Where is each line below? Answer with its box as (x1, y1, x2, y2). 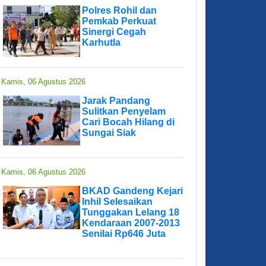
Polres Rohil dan (82, 5, 157, 16)
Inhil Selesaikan (82, 197, 153, 207)
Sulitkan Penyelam (82, 106, 166, 117)
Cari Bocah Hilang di (82, 117, 175, 128)
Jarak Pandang (82, 96, 150, 106)
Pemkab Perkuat (82, 16, 156, 27)
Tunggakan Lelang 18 (82, 207, 179, 218)
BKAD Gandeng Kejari (82, 186, 183, 197)
